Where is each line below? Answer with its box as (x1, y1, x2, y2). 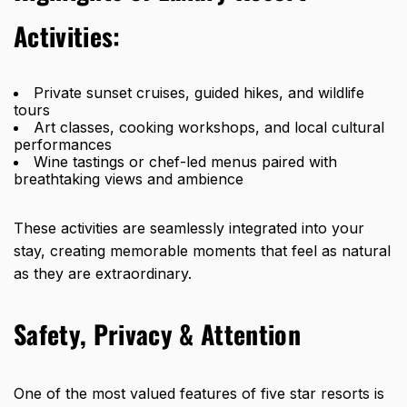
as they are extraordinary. (14, 264, 192, 283)
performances (14, 135, 112, 154)
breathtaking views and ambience (14, 170, 243, 189)
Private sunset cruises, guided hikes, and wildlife (34, 84, 364, 103)
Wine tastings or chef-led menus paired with (34, 153, 337, 172)
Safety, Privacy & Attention (14, 315, 301, 353)
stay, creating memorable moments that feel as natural (14, 242, 391, 261)
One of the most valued (14, 384, 180, 403)
